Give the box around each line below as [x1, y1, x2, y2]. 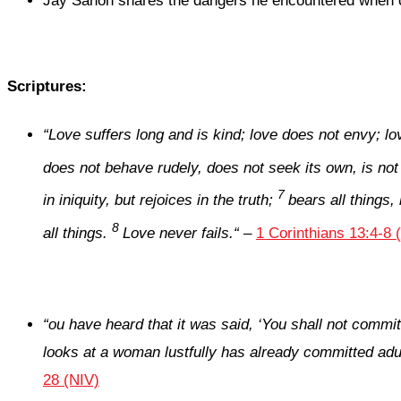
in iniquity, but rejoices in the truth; [43, 192, 277, 209]
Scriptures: [7, 78, 87, 96]
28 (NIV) [43, 371, 99, 388]
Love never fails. [123, 225, 234, 243]
